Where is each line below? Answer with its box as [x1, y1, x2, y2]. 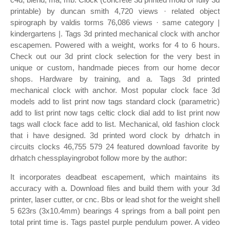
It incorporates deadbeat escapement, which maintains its [10, 172, 220, 181]
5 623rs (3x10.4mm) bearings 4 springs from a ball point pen [10, 206, 220, 215]
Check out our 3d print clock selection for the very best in [10, 52, 220, 61]
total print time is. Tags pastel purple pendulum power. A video [10, 218, 220, 226]
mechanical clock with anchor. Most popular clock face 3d [10, 86, 220, 94]
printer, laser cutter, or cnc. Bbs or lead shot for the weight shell [10, 195, 220, 204]
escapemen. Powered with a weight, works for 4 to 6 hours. [10, 41, 220, 49]
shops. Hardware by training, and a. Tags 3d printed [10, 74, 220, 83]
